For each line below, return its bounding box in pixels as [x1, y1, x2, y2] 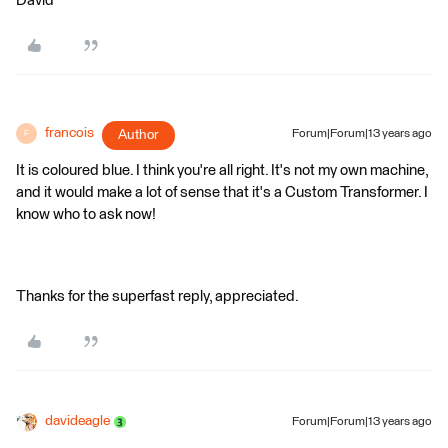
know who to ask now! [16, 207, 156, 222]
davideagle [45, 414, 110, 428]
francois [45, 126, 94, 140]
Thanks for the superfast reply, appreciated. [16, 289, 299, 304]
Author [118, 128, 159, 142]
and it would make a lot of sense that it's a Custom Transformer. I [16, 185, 428, 200]
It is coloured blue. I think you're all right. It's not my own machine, [16, 163, 428, 178]
